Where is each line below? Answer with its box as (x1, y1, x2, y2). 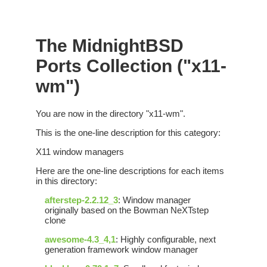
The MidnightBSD (36, 36, 184, 55)
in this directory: (36, 176, 97, 187)
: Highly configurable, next (116, 234, 216, 245)
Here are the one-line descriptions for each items (36, 166, 224, 176)
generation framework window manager (45, 244, 198, 255)
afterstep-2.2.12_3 (45, 195, 118, 206)
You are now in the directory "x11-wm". (36, 108, 185, 119)
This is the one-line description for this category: (36, 128, 221, 138)
